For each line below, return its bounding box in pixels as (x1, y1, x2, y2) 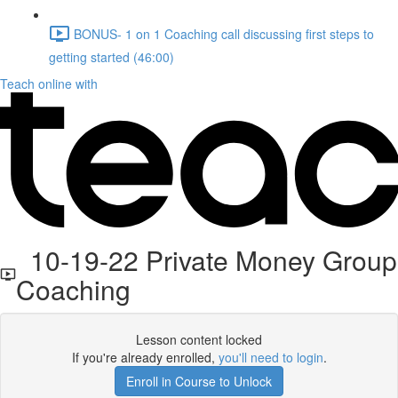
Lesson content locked (136, 330, 262, 348)
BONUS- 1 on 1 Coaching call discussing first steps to (74, 24, 374, 43)
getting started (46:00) (49, 48, 174, 66)
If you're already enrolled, (71, 348, 219, 366)
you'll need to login (218, 348, 323, 366)
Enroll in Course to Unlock (126, 372, 272, 390)
